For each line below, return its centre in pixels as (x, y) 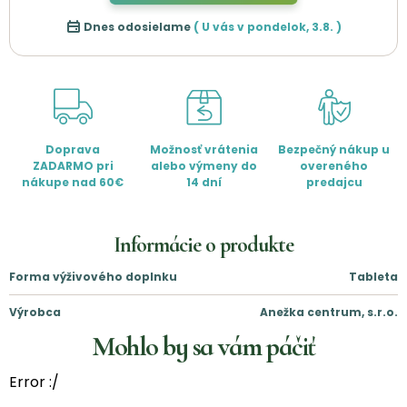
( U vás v (220, 26)
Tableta (373, 277)
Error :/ (34, 382)
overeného (334, 166)
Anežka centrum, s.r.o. (329, 313)
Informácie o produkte (203, 245)
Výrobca (35, 313)
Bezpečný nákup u (334, 150)
